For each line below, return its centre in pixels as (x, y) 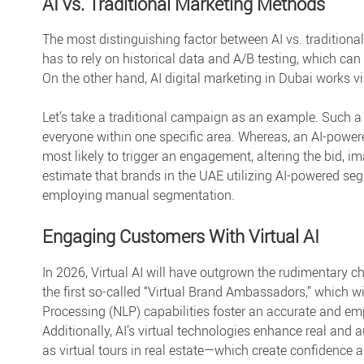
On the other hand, (96, 78)
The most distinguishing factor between (157, 39)
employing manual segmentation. (139, 195)
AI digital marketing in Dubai (232, 78)
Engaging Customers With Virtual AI (181, 236)
